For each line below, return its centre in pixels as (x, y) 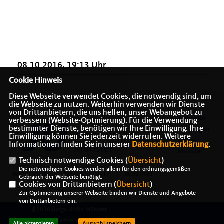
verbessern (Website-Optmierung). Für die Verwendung (103, 121)
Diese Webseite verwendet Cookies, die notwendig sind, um (110, 97)
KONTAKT (139, 174)
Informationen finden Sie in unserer (70, 145)
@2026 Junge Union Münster (69, 210)
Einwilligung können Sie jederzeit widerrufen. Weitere (100, 137)
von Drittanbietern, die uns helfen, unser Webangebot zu (105, 113)
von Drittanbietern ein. (48, 201)
